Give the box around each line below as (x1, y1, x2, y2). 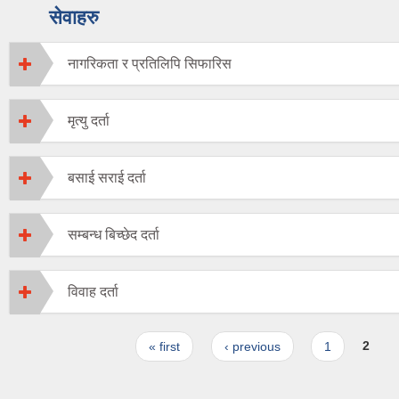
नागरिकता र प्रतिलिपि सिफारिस (68, 55, 232, 71)
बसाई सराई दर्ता (68, 169, 146, 185)
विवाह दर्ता (68, 283, 118, 299)
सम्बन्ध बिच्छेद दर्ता (68, 226, 159, 242)
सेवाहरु (49, 5, 99, 28)
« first (149, 338, 181, 354)
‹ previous (224, 338, 281, 354)
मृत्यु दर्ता (68, 112, 110, 128)
